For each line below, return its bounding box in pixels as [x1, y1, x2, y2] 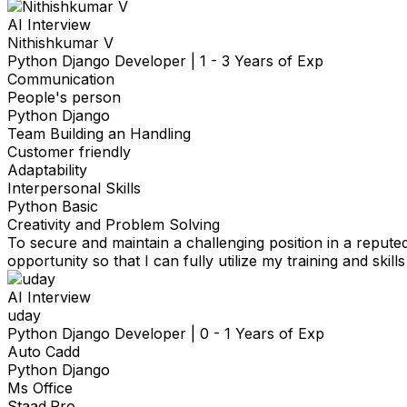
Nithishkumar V [7, 34, 114, 53]
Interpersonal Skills [7, 179, 141, 198]
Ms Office [7, 379, 73, 398]
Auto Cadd [7, 342, 80, 362]
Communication [7, 70, 114, 89]
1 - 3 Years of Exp [200, 52, 323, 71]
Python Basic [7, 197, 98, 216]
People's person [7, 88, 121, 107]
